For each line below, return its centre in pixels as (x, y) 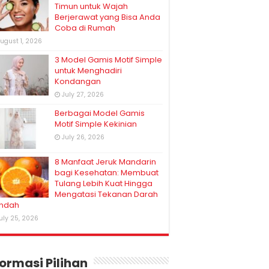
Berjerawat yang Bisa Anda (107, 17)
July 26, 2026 (83, 137)
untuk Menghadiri (88, 71)
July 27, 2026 (83, 95)
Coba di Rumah (85, 28)
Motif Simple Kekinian (96, 124)
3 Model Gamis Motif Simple (108, 60)
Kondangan (78, 81)
